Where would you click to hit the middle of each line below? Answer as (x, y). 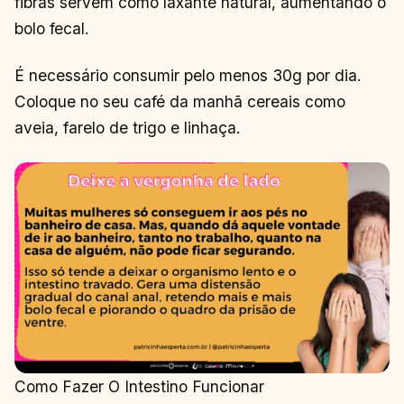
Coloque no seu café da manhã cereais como (180, 101)
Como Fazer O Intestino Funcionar (139, 387)
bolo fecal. (52, 29)
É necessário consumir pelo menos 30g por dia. (188, 75)
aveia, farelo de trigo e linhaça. (128, 127)
